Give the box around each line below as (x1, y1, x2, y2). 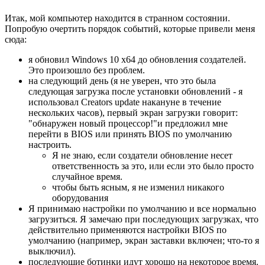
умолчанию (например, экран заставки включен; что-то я (28, 235, 259, 245)
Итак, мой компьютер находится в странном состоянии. (5, 12, 230, 23)
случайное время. (52, 171, 122, 182)
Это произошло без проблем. (28, 64, 145, 75)
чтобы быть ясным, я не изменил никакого (52, 182, 224, 192)
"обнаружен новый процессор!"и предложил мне (28, 118, 228, 128)
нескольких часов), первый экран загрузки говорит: (28, 107, 238, 118)
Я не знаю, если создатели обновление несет (52, 150, 232, 160)
